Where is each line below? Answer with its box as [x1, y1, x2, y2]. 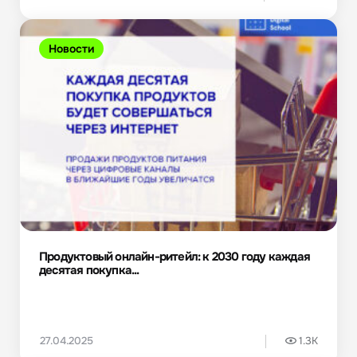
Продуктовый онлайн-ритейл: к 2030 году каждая [39, 248, 310, 265]
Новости [49, 41, 94, 56]
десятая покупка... [39, 261, 139, 278]
